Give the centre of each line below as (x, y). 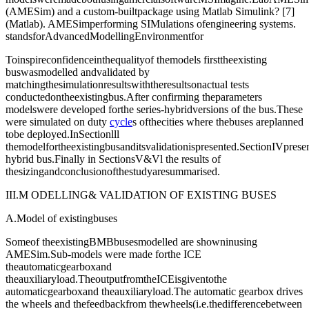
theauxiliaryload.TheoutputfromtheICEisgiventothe (116, 279)
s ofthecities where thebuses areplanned (218, 122)
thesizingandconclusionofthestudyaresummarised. (113, 172)
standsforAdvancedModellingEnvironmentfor (104, 37)
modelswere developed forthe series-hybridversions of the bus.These (154, 110)
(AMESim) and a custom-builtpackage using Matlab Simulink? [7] (150, 12)
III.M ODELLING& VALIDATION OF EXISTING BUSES (141, 195)
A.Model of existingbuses (61, 219)
